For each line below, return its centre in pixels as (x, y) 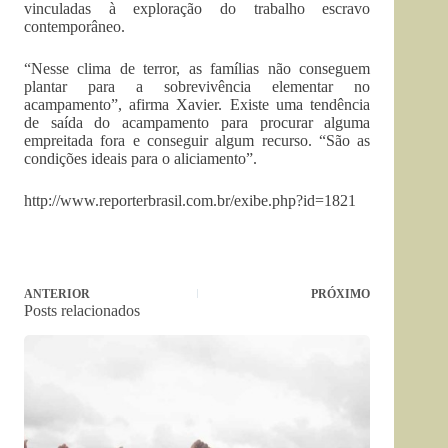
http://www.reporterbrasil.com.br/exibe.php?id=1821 (190, 200)
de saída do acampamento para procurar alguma (197, 122)
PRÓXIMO (341, 294)
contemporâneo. (74, 26)
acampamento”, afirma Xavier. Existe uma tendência (197, 104)
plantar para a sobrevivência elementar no (197, 86)
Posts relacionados (82, 310)
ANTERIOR (57, 294)
